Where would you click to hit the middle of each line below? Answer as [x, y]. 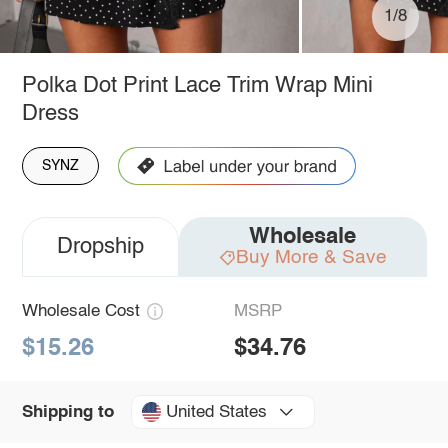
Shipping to [67, 412]
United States [216, 412]
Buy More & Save [311, 257]
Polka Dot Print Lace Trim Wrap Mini [197, 85]
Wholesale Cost [80, 311]
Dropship [100, 246]
